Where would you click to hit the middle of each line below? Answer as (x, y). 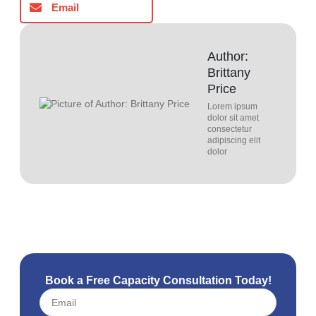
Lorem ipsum (232, 107)
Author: (228, 57)
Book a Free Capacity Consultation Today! (158, 281)
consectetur (230, 129)
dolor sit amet (233, 118)
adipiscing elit (234, 141)
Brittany (229, 73)
